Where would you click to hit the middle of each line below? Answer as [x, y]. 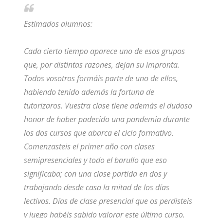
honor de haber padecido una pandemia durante [107, 119]
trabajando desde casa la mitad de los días [96, 188]
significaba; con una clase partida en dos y [95, 174]
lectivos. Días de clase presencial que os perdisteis [108, 201]
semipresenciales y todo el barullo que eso [95, 160]
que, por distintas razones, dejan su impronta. [101, 65]
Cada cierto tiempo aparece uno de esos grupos [104, 51]
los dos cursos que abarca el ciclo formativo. [99, 133]
